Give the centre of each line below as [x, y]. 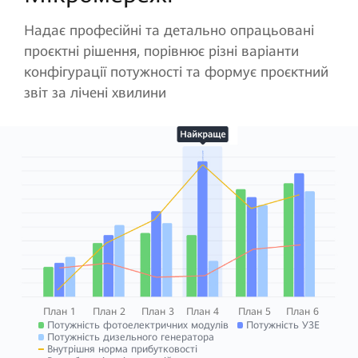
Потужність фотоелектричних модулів [138, 325]
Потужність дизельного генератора [131, 337]
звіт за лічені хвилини [95, 92]
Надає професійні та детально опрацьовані [169, 30]
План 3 [157, 311]
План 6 [303, 311]
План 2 [109, 311]
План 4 [202, 311]
